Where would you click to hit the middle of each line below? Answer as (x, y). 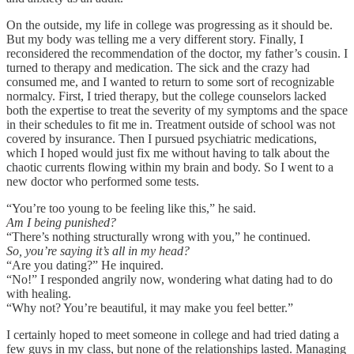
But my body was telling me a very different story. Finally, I (155, 39)
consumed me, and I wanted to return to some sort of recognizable (170, 81)
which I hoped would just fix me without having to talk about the (168, 153)
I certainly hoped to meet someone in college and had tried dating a (173, 334)
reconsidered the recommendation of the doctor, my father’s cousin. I (177, 53)
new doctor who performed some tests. (103, 181)
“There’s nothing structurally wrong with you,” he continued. (158, 236)
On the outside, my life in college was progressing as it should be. (169, 24)
